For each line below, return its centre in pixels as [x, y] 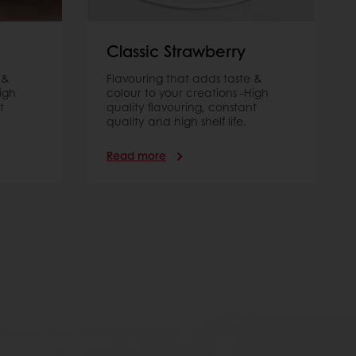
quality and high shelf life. [176, 121]
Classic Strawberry [176, 51]
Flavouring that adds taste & [184, 78]
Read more [136, 155]
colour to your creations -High [188, 93]
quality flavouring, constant [182, 107]
